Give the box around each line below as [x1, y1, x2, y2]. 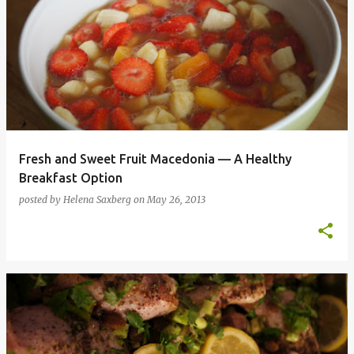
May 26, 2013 [147, 194, 205, 205]
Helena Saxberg [63, 194, 131, 205]
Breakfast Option [19, 171, 122, 185]
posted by [19, 194, 63, 205]
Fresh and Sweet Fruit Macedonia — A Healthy [19, 152, 292, 166]
